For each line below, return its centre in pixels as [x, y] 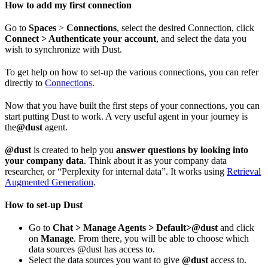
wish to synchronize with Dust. [63, 49]
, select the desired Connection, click [185, 28]
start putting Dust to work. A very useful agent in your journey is [126, 116]
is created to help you [74, 150]
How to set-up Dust [44, 205]
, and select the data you [201, 38]
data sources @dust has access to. [92, 249]
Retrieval [244, 171]
